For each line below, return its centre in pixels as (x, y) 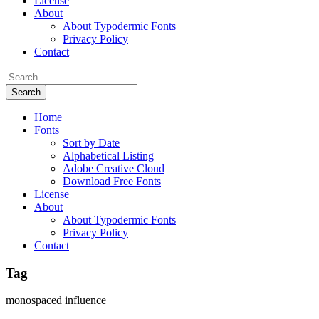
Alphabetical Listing (108, 156)
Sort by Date (91, 143)
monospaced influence (56, 300)
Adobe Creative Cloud (114, 168)
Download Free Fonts (112, 181)
